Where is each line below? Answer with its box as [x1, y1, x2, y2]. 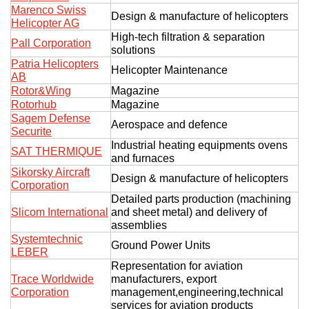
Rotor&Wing [11, 84, 71, 97]
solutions [111, 43, 155, 56]
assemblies [111, 219, 167, 231]
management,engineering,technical [111, 286, 283, 298]
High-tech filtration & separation [111, 30, 265, 43]
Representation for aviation [111, 259, 243, 272]
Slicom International [11, 206, 108, 218]
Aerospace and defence [111, 118, 228, 130]
